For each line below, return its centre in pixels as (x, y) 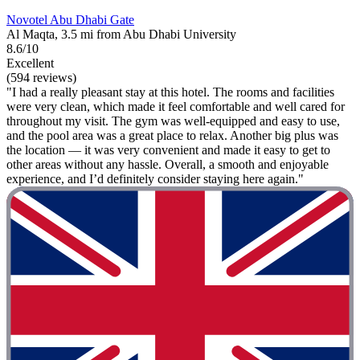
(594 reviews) (41, 78)
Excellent (30, 63)
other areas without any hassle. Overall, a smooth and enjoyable (168, 165)
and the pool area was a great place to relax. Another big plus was (172, 136)
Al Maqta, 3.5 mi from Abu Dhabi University (121, 35)
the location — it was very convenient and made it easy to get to (168, 150)
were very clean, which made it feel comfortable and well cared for (176, 107)
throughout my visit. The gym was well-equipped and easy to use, (173, 121)
